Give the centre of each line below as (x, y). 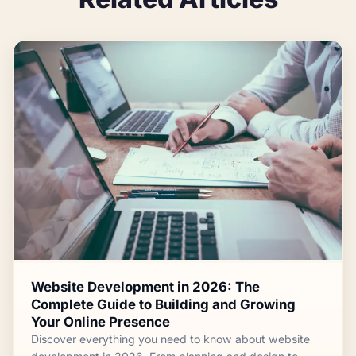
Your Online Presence (101, 322)
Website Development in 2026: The (146, 287)
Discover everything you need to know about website (171, 339)
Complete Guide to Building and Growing (164, 305)
